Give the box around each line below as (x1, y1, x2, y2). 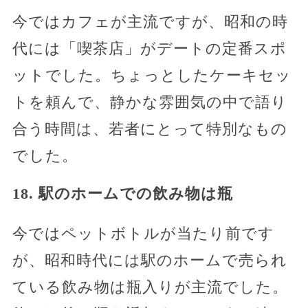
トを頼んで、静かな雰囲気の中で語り (12, 93, 287, 111)
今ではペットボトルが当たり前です (12, 224, 274, 242)
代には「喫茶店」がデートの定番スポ (12, 39, 287, 57)
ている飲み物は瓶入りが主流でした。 (12, 278, 288, 296)
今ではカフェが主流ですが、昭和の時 (12, 12, 288, 30)
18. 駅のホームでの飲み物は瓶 (12, 184, 233, 202)
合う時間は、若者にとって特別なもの (12, 120, 287, 137)
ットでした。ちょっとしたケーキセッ (12, 66, 291, 84)
